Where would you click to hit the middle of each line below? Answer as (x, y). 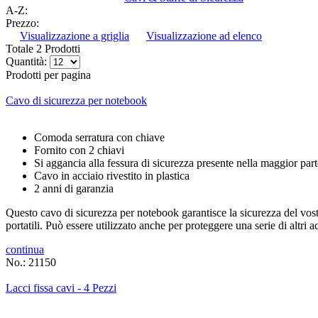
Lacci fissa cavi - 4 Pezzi (61, 288)
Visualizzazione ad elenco (204, 36)
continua (25, 250)
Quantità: (26, 62)
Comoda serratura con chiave (99, 138)
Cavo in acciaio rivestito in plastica (112, 176)
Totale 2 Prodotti (43, 49)
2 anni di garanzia (74, 189)
